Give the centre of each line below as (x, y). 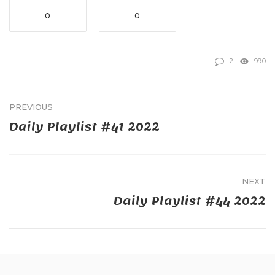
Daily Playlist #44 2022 (190, 202)
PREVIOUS (31, 107)
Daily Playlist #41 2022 (84, 127)
